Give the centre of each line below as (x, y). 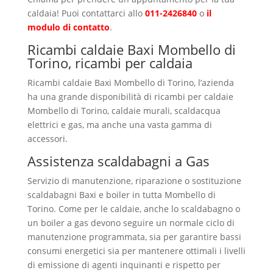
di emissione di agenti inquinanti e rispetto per (124, 265)
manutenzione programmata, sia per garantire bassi (134, 237)
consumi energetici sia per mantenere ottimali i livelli (136, 251)
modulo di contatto (68, 27)
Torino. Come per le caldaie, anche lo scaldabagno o (133, 209)
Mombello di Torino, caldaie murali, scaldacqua (124, 111)
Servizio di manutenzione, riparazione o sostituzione (134, 181)
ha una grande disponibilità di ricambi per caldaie (130, 97)
